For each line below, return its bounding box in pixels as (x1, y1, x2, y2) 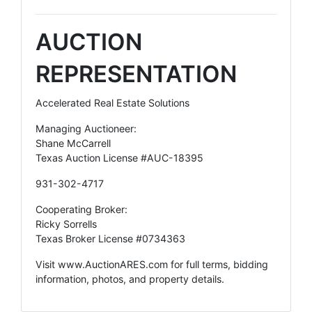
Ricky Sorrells (36, 217, 97, 230)
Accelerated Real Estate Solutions (36, 96, 189, 109)
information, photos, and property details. (36, 272, 224, 285)
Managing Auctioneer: (36, 122, 136, 134)
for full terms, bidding (168, 258, 268, 270)
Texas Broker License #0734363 (36, 232, 185, 244)
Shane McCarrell (36, 136, 111, 149)
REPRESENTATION (36, 59, 237, 88)
